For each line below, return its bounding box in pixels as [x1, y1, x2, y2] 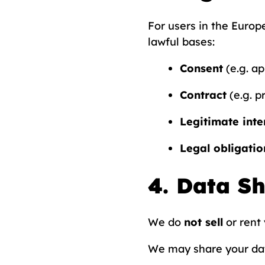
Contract [179, 88, 227, 102]
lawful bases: [147, 35, 215, 49]
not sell [183, 215, 223, 229]
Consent [179, 62, 223, 75]
